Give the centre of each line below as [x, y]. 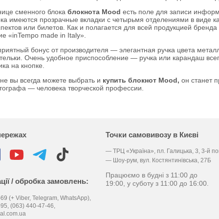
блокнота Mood [95, 12]
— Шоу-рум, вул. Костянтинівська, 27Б [158, 160]
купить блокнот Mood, [141, 80]
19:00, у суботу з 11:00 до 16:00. [157, 183]
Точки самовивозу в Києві [152, 135]
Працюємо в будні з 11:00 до [151, 175]
